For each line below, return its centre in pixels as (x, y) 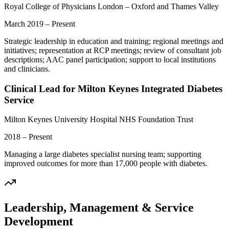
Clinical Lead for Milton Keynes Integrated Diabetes (113, 88)
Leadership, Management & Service (99, 208)
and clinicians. (27, 68)
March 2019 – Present (40, 24)
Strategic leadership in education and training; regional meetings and (114, 41)
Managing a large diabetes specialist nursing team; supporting (103, 154)
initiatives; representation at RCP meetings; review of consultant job (113, 50)
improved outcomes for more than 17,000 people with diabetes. (106, 164)
